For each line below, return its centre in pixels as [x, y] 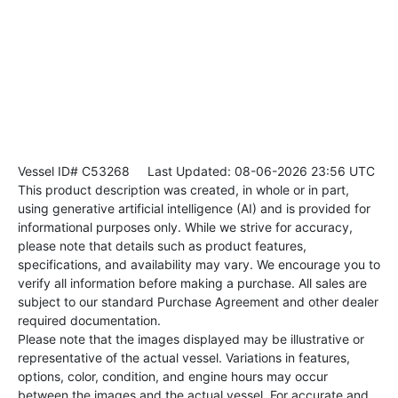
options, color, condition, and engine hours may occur [173, 377]
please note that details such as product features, [162, 246]
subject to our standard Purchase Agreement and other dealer [198, 302]
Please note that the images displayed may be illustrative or [191, 339]
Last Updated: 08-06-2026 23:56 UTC [252, 171]
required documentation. [89, 321]
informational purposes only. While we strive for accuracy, [185, 227]
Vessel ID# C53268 [74, 171]
